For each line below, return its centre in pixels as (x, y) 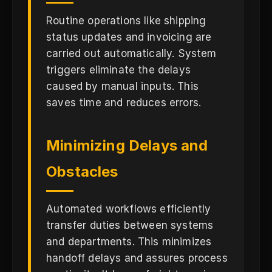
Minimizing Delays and (127, 145)
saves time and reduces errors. (124, 103)
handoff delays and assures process (137, 258)
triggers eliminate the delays (118, 70)
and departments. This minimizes (129, 242)
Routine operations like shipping (126, 21)
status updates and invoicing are (129, 37)
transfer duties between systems (130, 225)
